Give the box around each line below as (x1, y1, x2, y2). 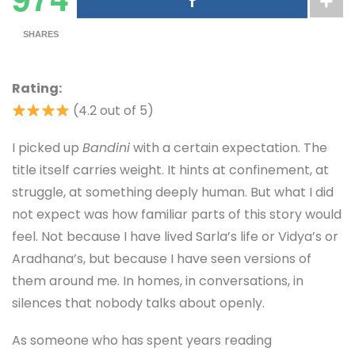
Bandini (82, 139, 130, 158)
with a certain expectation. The (130, 139, 327, 158)
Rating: (12, 78, 62, 97)
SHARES (22, 29, 59, 39)
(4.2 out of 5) (69, 101, 154, 120)
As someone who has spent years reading (12, 331, 272, 350)
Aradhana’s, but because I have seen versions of (12, 250, 311, 269)
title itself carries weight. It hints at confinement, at (12, 161, 329, 180)
